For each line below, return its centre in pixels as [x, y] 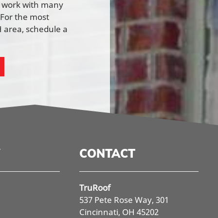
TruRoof [95, 187]
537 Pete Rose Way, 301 [124, 200]
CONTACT [108, 153]
